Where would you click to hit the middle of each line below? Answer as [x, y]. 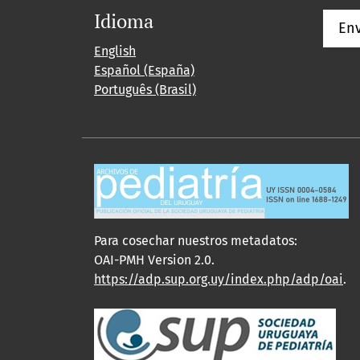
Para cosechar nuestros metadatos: [196, 240]
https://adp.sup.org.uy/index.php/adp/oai [219, 279]
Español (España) [144, 70]
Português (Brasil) [145, 89]
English [115, 51]
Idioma [124, 20]
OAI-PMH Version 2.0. [156, 260]
